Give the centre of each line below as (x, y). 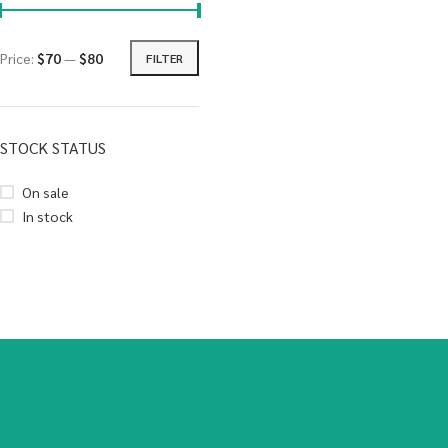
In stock (47, 216)
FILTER (164, 57)
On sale (45, 192)
